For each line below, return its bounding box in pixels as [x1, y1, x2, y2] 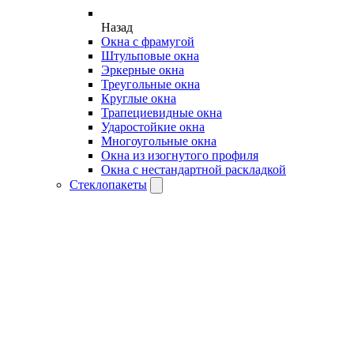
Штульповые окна [101, 49, 199, 63]
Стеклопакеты [70, 178, 147, 192]
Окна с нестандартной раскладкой [101, 163, 286, 177]
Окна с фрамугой [101, 35, 194, 49]
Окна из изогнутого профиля [101, 149, 258, 163]
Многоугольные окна [101, 134, 217, 149]
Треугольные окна [101, 77, 200, 92]
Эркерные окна [101, 63, 184, 77]
